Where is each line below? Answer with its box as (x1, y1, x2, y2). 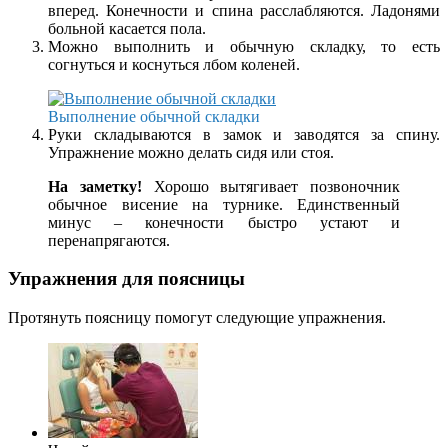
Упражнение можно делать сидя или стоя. (48, 143, 334, 161)
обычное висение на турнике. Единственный (48, 195, 400, 213)
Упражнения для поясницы (8, 268, 245, 290)
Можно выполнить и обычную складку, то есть (48, 37, 440, 55)
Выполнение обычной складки (48, 107, 260, 125)
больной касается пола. (48, 19, 206, 37)
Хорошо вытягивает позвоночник (141, 177, 400, 195)
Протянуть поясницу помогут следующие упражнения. (8, 308, 386, 326)
